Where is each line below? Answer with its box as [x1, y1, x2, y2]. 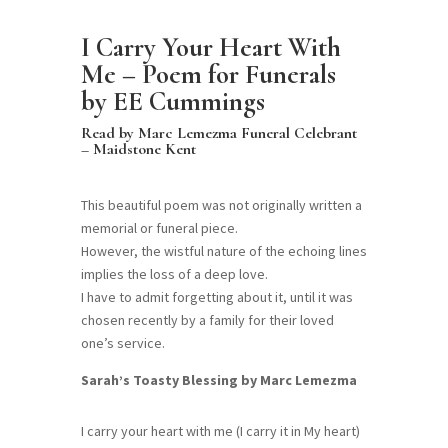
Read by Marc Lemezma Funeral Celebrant [80, 123, 357, 144]
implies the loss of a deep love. [80, 265, 268, 284]
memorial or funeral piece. [80, 219, 238, 238]
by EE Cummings [80, 85, 265, 119]
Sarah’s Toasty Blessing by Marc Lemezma [80, 371, 357, 390]
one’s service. [80, 334, 165, 353]
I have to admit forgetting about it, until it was [80, 288, 353, 307]
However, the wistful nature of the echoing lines [80, 242, 367, 261]
